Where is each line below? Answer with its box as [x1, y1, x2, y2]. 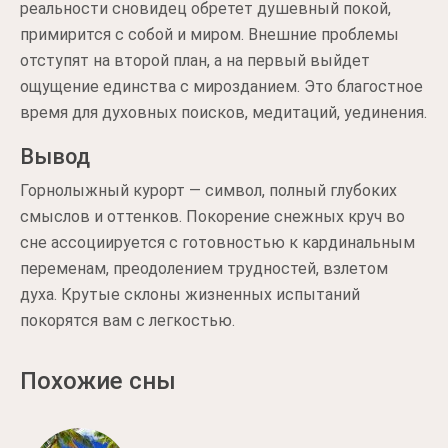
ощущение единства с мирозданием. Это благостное [20, 77, 423, 96]
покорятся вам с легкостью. [20, 311, 235, 330]
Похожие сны [20, 367, 176, 395]
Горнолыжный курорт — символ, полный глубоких [20, 181, 397, 200]
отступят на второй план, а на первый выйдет [20, 51, 370, 70]
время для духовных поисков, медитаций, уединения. [20, 103, 427, 122]
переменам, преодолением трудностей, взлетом [20, 259, 388, 278]
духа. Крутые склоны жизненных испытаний [20, 285, 360, 304]
